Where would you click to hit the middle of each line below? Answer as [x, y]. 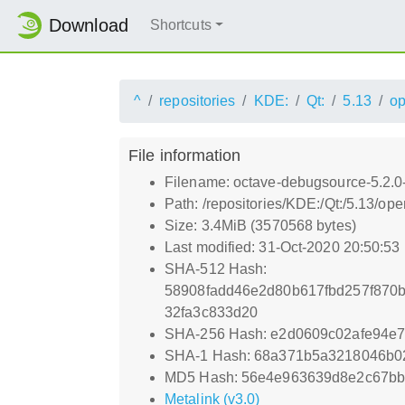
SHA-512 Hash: [216, 268]
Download [89, 26]
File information [185, 155]
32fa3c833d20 [212, 312]
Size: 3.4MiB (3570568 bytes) [260, 225]
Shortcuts [180, 25]
